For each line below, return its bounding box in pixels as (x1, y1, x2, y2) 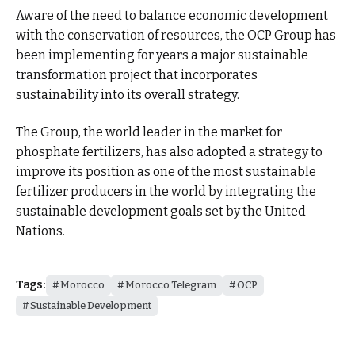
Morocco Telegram (124, 278, 216, 291)
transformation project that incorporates (16, 67, 258, 82)
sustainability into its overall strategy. (16, 86, 239, 102)
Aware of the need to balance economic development (16, 7, 328, 23)
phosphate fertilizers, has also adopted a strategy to (16, 144, 323, 160)
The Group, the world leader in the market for (16, 124, 282, 140)
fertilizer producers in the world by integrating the (16, 184, 316, 200)
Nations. (16, 223, 65, 239)
